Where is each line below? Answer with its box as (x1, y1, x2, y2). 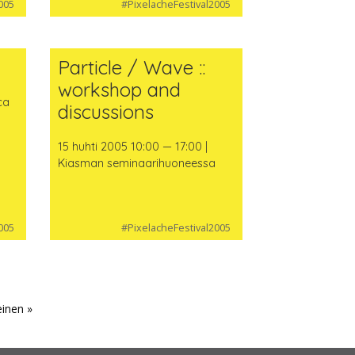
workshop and (58, 77, 181, 101)
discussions (58, 99, 155, 124)
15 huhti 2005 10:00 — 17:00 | (58, 139, 208, 154)
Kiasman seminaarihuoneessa (58, 155, 216, 170)
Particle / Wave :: (58, 55, 206, 79)
